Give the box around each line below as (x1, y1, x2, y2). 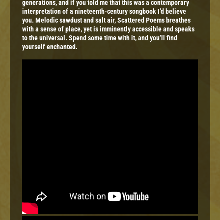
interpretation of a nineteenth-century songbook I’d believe (22, 7, 186, 16)
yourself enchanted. (22, 43, 78, 51)
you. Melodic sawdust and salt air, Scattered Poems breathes (22, 16, 191, 25)
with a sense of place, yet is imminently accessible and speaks (22, 25, 194, 33)
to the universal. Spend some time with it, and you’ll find (22, 34, 177, 42)
